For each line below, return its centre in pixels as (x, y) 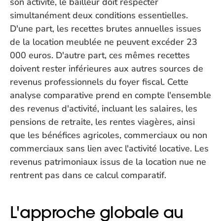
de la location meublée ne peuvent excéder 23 (104, 42)
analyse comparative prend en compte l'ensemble (110, 95)
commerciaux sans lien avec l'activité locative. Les (109, 148)
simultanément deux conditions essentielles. (99, 15)
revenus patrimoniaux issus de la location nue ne (108, 162)
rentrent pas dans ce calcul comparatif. (88, 175)
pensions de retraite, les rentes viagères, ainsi (102, 122)
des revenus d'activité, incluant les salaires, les (104, 109)
